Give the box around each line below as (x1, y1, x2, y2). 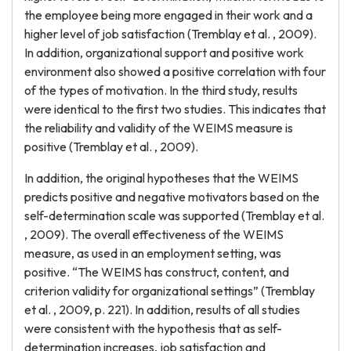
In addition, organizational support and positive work (24, 45, 304, 60)
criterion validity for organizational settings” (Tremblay (24, 283, 315, 299)
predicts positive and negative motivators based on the (24, 189, 320, 204)
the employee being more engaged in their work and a (24, 7, 313, 23)
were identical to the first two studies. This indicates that (24, 101, 326, 117)
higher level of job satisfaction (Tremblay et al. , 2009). (24, 26, 317, 42)
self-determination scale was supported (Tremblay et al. (24, 208, 324, 223)
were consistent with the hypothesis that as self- (24, 320, 282, 336)
